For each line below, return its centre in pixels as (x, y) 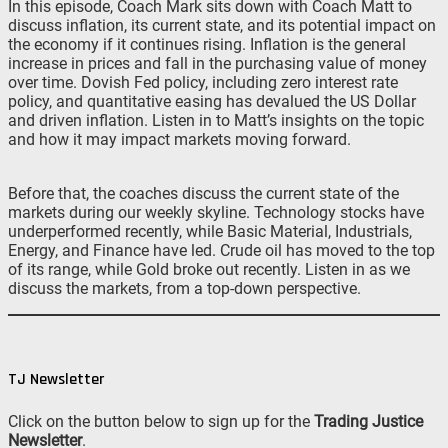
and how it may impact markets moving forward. (179, 140)
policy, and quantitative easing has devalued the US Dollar (212, 102)
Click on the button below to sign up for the (161, 421)
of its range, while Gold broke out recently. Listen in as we (209, 270)
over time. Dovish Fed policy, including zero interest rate (203, 83)
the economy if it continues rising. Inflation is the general (207, 45)
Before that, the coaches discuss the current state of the (203, 194)
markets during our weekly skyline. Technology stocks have (216, 213)
